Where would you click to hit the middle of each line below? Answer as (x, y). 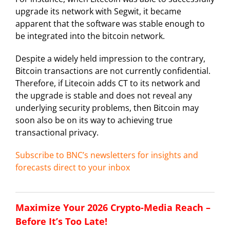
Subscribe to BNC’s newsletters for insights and (107, 155)
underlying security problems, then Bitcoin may (107, 108)
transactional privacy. (57, 133)
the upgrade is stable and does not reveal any (104, 96)
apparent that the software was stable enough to (110, 24)
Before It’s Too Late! (61, 222)
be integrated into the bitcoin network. (90, 36)
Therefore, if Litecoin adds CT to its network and (108, 83)
